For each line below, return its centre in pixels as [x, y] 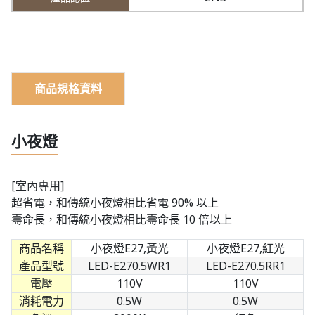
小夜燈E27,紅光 [245, 248]
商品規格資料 [68, 89]
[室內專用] [38, 185]
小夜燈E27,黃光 [129, 248]
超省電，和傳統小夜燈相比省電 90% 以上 [115, 202]
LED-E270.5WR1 [129, 265]
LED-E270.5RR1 [245, 265]
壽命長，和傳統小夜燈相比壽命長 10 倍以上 [122, 219]
